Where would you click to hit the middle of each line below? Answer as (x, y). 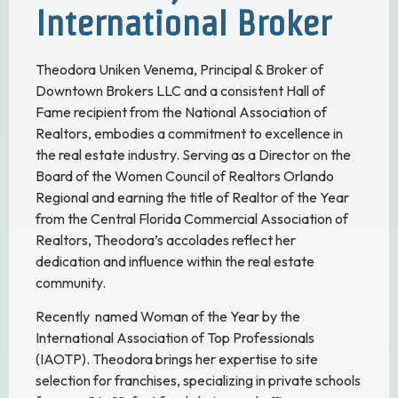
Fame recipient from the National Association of (181, 111)
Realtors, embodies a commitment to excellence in (189, 133)
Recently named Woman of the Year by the (168, 317)
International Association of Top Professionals (175, 338)
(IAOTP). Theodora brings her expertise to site (177, 359)
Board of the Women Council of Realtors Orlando (185, 175)
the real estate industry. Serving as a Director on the (193, 154)
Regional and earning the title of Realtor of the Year (192, 197)
